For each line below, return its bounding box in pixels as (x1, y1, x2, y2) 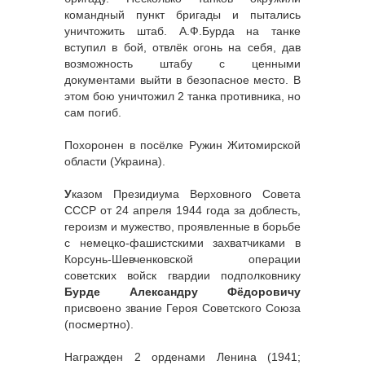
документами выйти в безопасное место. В (64, 73, 301, 86)
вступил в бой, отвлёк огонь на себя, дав (64, 40, 301, 54)
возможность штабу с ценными (64, 56, 301, 70)
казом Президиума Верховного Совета (72, 187, 301, 200)
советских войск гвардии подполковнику (64, 268, 301, 282)
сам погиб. (64, 105, 121, 119)
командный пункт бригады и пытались (64, 7, 301, 21)
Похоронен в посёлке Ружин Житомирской (64, 138, 301, 152)
